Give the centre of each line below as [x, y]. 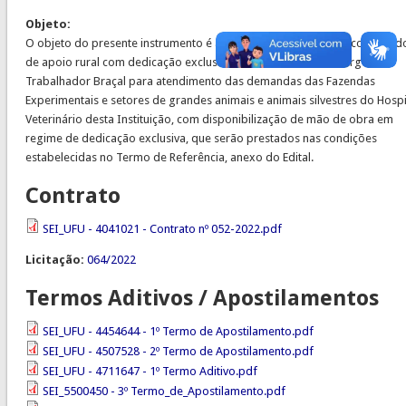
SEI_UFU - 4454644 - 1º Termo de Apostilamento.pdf [178, 332]
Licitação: [56, 260]
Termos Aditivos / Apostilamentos [202, 299]
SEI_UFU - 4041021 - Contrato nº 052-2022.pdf [162, 229]
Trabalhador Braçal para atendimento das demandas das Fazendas [200, 82]
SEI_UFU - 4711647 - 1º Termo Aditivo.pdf [150, 372]
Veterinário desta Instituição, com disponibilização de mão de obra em [209, 120]
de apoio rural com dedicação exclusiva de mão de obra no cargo [197, 63]
